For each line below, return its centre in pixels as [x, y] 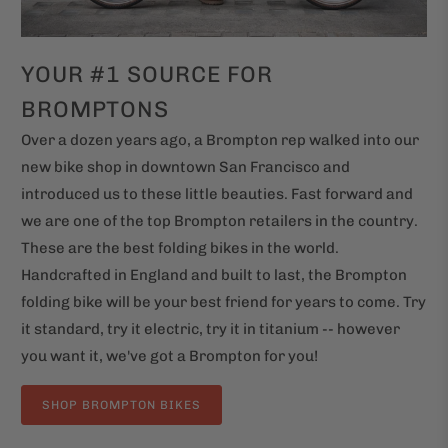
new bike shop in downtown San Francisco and [186, 166]
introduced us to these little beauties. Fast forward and [217, 193]
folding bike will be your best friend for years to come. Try [224, 301]
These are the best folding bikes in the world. [180, 247]
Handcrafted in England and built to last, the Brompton [214, 274]
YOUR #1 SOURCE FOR [147, 74]
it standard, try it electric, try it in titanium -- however [211, 328]
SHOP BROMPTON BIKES [122, 404]
